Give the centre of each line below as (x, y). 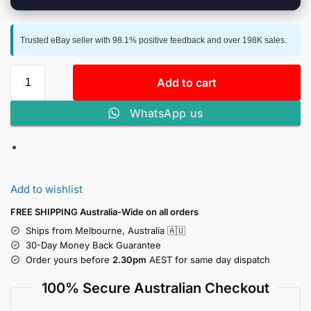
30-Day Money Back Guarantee (93, 245)
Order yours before (69, 259)
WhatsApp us (166, 114)
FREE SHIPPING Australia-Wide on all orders (104, 211)
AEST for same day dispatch (208, 259)
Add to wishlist (47, 189)
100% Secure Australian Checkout (155, 288)
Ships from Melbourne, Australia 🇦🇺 (106, 230)
